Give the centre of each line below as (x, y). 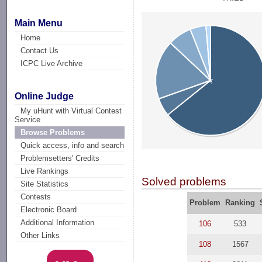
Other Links (40, 236)
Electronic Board (49, 210)
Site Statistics (45, 184)
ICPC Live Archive (52, 63)
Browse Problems (53, 133)
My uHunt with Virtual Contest (71, 111)
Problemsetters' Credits (60, 158)
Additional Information (58, 223)
